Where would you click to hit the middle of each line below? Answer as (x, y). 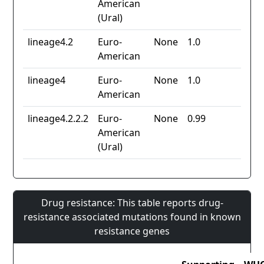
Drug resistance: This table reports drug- (132, 203)
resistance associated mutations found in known (132, 217)
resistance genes (132, 231)
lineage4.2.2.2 (58, 119)
